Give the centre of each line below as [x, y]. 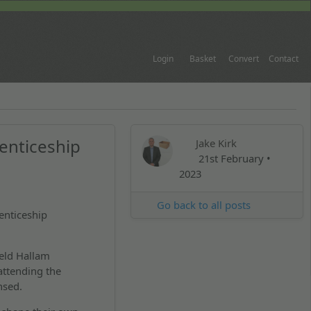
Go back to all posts [203, 205]
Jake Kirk [216, 143]
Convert [243, 59]
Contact [283, 59]
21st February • [233, 159]
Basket [202, 59]
